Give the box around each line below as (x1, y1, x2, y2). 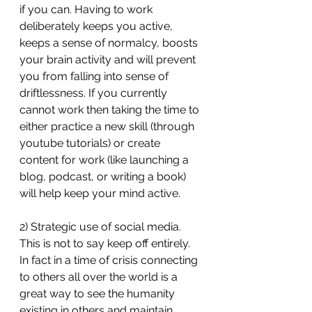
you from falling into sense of (19, 70, 171, 83)
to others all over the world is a (19, 270, 180, 283)
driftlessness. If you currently (19, 86, 170, 100)
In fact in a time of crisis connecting (19, 253, 201, 267)
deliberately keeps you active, (19, 19, 175, 33)
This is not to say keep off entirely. (19, 237, 193, 250)
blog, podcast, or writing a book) (19, 170, 189, 183)
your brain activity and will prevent (19, 53, 198, 66)
